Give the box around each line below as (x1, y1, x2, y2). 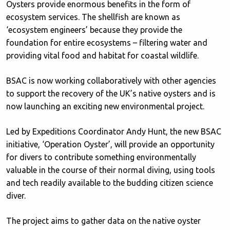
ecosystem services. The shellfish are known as (6, 12, 180, 22)
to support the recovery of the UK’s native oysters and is (6, 89, 216, 98)
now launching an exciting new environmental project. (6, 102, 204, 111)
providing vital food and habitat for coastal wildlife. (6, 51, 199, 60)
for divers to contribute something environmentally (6, 152, 196, 162)
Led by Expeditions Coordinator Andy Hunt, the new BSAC (6, 127, 221, 136)
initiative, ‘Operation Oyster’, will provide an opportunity (6, 140, 215, 149)
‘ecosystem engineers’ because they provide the (6, 25, 182, 34)
